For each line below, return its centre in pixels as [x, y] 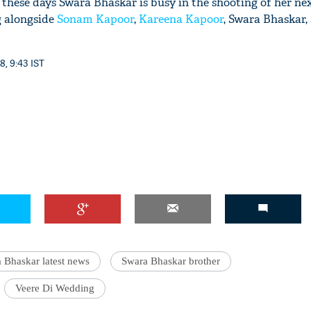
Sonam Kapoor [95, 19]
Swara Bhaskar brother [171, 261]
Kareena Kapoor [181, 19]
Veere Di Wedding [55, 288]
